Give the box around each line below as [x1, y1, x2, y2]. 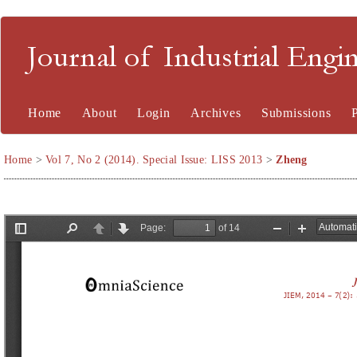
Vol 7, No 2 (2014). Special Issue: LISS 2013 [45, 154, 263, 166]
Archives [190, 106, 241, 120]
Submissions [261, 106, 331, 120]
